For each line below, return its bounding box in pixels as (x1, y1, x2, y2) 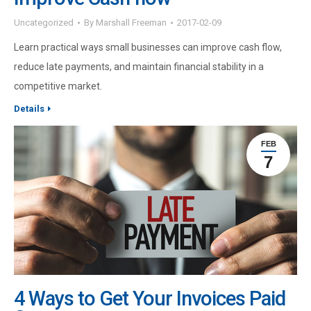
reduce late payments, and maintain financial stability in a (14, 61, 264, 73)
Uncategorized (14, 17, 74, 28)
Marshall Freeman (96, 17, 167, 28)
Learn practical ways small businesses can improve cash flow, (14, 42, 282, 53)
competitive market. (14, 81, 102, 92)
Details (14, 103, 44, 115)
